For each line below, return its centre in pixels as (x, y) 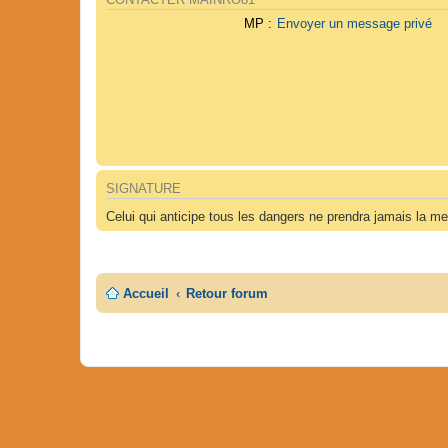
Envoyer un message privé (355, 24)
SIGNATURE (143, 188)
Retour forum (227, 293)
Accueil (146, 293)
